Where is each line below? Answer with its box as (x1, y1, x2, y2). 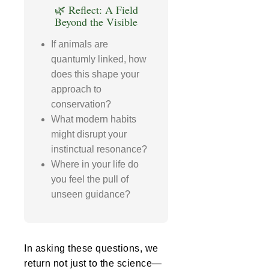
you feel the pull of (51, 174, 128, 185)
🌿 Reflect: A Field (54, 2, 138, 17)
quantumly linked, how (51, 54, 147, 65)
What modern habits (51, 114, 136, 125)
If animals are (51, 39, 108, 50)
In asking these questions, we (24, 243, 159, 254)
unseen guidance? (51, 189, 130, 200)
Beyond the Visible (55, 14, 138, 29)
